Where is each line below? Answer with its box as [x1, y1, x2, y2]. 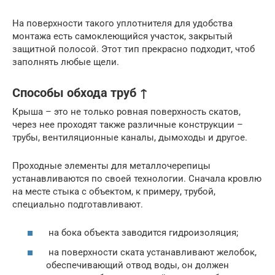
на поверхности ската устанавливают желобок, [46, 246, 257, 258]
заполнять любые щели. [12, 56, 119, 68]
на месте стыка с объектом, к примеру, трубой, [12, 185, 215, 197]
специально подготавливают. [12, 198, 143, 210]
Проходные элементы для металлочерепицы [12, 160, 211, 171]
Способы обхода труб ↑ [12, 86, 148, 100]
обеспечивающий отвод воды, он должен [46, 259, 229, 271]
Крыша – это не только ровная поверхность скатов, [12, 106, 241, 117]
